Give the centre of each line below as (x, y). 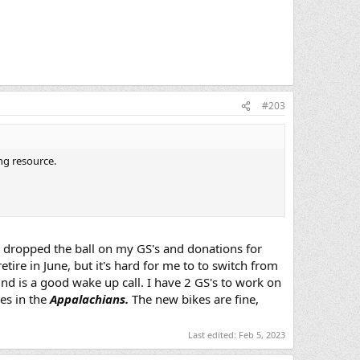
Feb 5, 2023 (262, 335)
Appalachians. (89, 299)
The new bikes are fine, (194, 299)
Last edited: (213, 335)
